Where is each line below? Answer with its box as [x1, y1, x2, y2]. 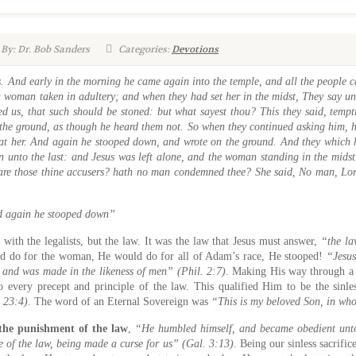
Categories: [116, 43, 172, 56]
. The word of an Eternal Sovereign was [28, 296, 211, 308]
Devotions [172, 43, 219, 56]
